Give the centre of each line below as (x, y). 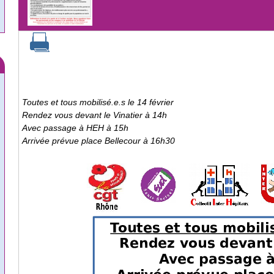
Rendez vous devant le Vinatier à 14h (94, 115)
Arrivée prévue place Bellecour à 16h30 (98, 141)
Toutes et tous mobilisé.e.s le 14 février (98, 102)
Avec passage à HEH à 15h (75, 128)
